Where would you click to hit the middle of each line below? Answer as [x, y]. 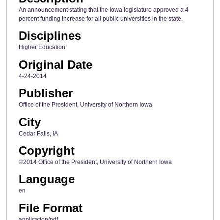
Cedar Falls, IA [38, 133]
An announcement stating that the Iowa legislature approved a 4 [103, 10]
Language [46, 179]
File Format [50, 208]
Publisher [45, 93]
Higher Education [42, 47]
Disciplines [50, 36]
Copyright [46, 151]
